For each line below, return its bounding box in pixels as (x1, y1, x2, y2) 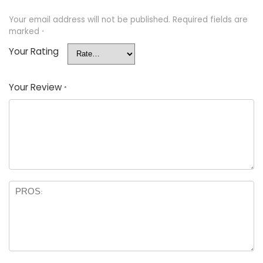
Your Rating (9, 45, 59, 58)
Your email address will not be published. (9, 14, 170, 25)
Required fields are (173, 14, 248, 25)
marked (9, 26, 42, 37)
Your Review (9, 81, 64, 93)
